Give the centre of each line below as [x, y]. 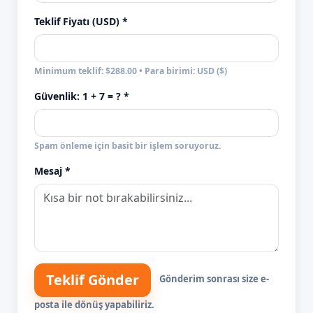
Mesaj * [52, 171]
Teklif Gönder [93, 279]
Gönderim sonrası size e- [214, 279]
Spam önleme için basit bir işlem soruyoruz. [128, 146]
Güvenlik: [58, 96]
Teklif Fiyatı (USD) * [81, 22]
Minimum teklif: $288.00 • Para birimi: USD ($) [131, 71]
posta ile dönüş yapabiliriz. [94, 304]
